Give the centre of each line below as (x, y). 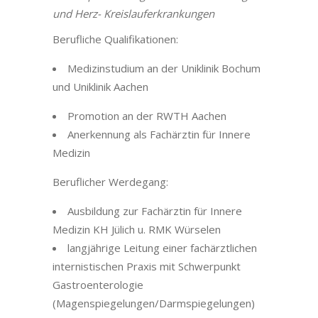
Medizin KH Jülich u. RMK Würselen (137, 229)
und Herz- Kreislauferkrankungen (133, 13)
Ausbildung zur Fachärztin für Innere (155, 211)
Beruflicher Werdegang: (110, 182)
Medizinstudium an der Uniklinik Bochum (164, 68)
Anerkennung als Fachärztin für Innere (159, 134)
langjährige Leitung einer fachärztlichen (162, 248)
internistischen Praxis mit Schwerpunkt (147, 266)
